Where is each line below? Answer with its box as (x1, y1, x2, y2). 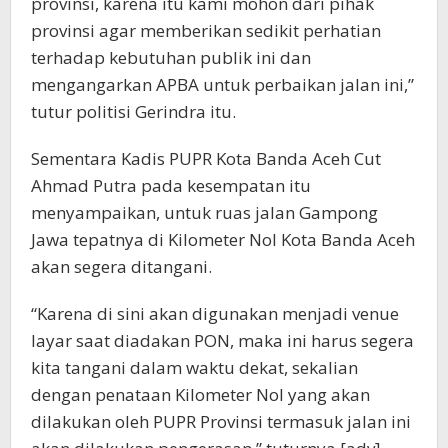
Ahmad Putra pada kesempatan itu (31, 173, 311, 197)
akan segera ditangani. (31, 254, 212, 278)
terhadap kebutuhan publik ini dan (31, 45, 311, 69)
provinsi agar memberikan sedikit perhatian (31, 18, 381, 42)
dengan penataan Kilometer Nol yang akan (31, 382, 370, 406)
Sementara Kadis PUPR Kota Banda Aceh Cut (31, 146, 381, 170)
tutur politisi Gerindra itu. (31, 99, 236, 123)
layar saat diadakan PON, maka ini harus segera (31, 328, 414, 352)
